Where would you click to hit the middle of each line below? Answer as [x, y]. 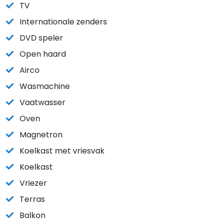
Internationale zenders [63, 22]
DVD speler [41, 38]
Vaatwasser [43, 102]
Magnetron [41, 135]
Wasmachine [45, 86]
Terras [32, 199]
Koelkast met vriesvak [62, 151]
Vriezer [33, 183]
